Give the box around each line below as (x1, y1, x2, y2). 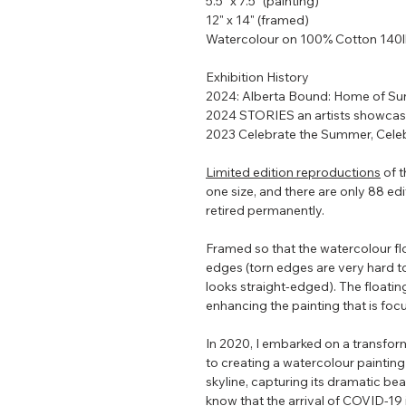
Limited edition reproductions (206, 164, 381, 181)
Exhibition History (206, 69, 309, 86)
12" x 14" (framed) (206, 12, 309, 29)
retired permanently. (206, 202, 324, 219)
